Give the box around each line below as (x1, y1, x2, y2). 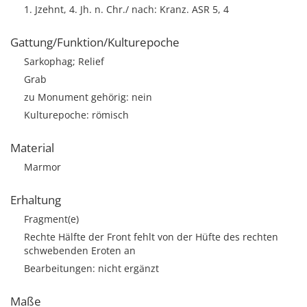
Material (10, 140, 54, 156)
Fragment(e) (24, 212, 79, 225)
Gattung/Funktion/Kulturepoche (10, 34, 180, 50)
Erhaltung (10, 192, 61, 208)
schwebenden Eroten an (24, 244, 136, 257)
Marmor (24, 160, 61, 173)
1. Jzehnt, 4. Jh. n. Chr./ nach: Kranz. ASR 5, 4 (24, 3, 229, 16)
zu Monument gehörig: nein (24, 90, 152, 103)
